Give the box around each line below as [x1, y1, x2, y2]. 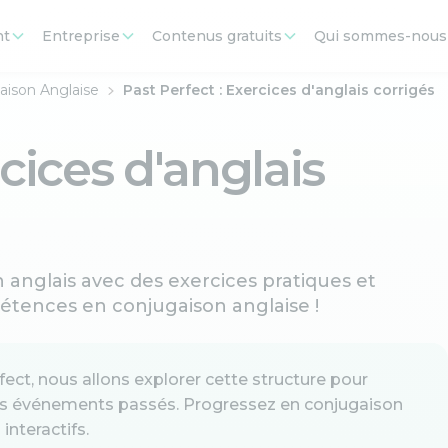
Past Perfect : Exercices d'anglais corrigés [123, 81, 435, 99]
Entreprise [42, 27, 120, 45]
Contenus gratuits [152, 27, 282, 45]
